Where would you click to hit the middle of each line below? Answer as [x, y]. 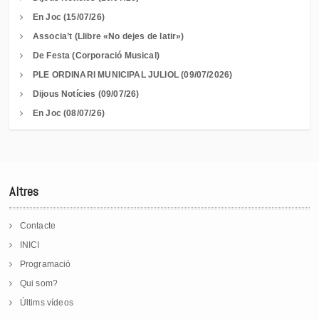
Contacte [38, 226]
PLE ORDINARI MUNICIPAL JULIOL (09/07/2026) [132, 75]
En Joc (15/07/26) [68, 17]
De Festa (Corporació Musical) [96, 56]
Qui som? [39, 284]
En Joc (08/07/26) [68, 114]
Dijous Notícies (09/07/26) [86, 94]
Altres [24, 192]
